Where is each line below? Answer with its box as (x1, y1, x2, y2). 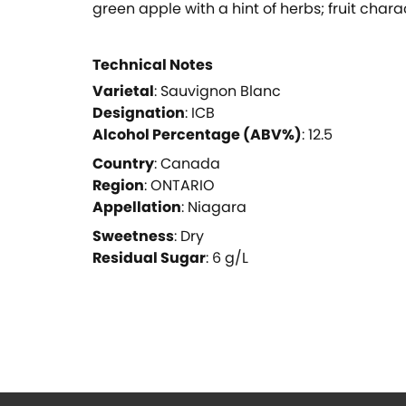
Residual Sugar (92, 247, 206, 269)
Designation (92, 102, 185, 124)
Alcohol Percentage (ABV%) (92, 124, 302, 146)
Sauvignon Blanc (160, 81, 281, 102)
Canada (160, 153, 220, 175)
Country (92, 153, 154, 175)
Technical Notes (92, 54, 213, 76)
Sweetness (92, 226, 174, 247)
